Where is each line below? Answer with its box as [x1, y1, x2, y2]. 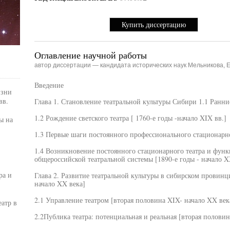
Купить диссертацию [122, 20, 186, 29]
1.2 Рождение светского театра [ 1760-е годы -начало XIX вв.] [34, 113, 226, 123]
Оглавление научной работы [34, 49, 147, 61]
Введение [34, 80, 64, 90]
